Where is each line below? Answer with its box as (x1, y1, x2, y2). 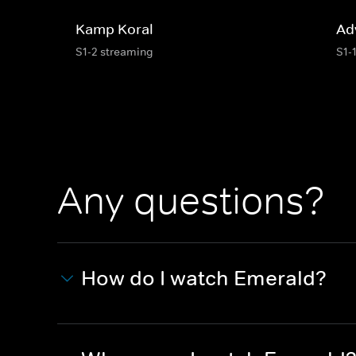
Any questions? (57, 177, 325, 224)
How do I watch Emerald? (81, 265, 327, 291)
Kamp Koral (75, 20, 153, 38)
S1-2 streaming (75, 44, 153, 59)
